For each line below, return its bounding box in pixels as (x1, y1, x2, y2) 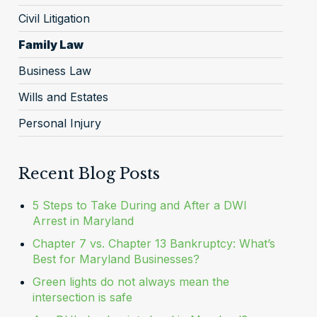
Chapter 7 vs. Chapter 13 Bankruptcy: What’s (32, 236, 275, 250)
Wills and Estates (18, 90, 108, 104)
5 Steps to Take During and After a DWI (32, 198, 247, 212)
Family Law (18, 38, 83, 52)
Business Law (18, 64, 91, 78)
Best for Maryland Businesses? (32, 252, 200, 266)
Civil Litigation (18, 11, 90, 25)
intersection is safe (32, 290, 132, 304)
